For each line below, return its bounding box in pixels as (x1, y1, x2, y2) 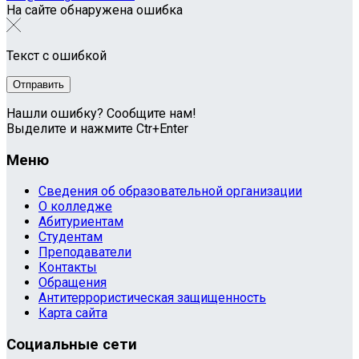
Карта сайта (38, 305, 107, 321)
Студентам (38, 229, 103, 245)
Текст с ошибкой (6, 47, 107, 63)
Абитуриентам (38, 214, 123, 230)
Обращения (38, 275, 107, 291)
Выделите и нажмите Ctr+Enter (6, 120, 188, 136)
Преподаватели (38, 244, 131, 260)
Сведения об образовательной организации (38, 184, 302, 200)
